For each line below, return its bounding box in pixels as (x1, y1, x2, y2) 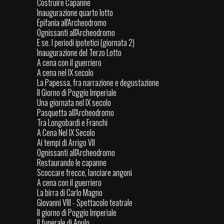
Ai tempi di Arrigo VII (37, 136, 95, 149)
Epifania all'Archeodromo (37, 16, 106, 29)
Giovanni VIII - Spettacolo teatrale (37, 196, 132, 209)
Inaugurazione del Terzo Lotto (37, 46, 121, 59)
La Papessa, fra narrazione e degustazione (37, 76, 159, 89)
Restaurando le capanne (37, 156, 106, 169)
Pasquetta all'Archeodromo (37, 106, 114, 119)
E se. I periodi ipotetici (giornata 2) (37, 36, 134, 49)
